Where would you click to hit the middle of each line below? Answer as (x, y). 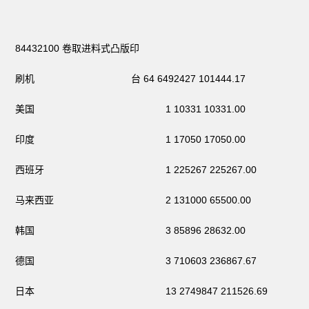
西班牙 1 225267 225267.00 (136, 169)
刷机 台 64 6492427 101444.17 (131, 78)
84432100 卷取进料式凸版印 (78, 48)
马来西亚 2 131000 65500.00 (133, 200)
